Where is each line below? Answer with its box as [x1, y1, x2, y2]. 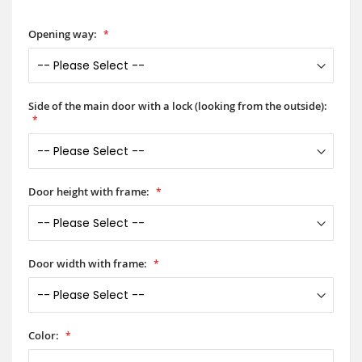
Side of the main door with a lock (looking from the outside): [28, 98, 327, 113]
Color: [28, 327, 59, 343]
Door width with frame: [28, 255, 147, 271]
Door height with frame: [28, 183, 149, 199]
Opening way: [28, 26, 97, 41]
